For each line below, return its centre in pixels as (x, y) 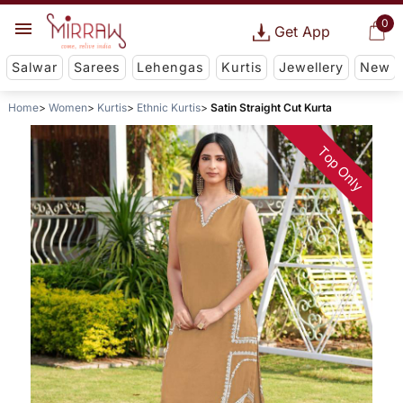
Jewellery (311, 67)
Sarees (98, 67)
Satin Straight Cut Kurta (271, 108)
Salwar (34, 67)
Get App (302, 31)
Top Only (340, 170)
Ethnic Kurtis (168, 108)
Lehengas (171, 67)
